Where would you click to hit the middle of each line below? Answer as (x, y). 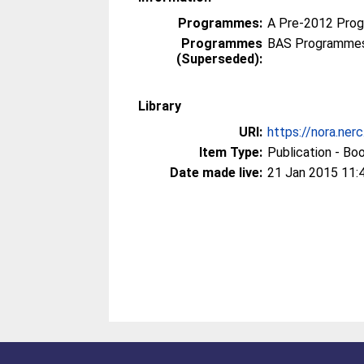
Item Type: (231, 152)
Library (160, 106)
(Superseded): (220, 59)
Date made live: (217, 173)
